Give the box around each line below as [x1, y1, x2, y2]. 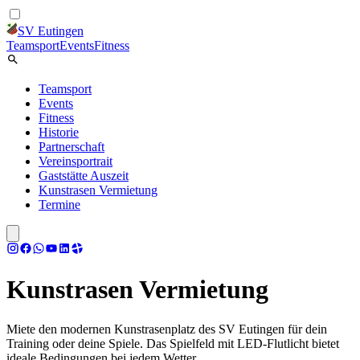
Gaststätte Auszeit [39, 169, 129, 182]
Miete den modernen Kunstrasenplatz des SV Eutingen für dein [6, 321, 327, 336]
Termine [39, 198, 80, 211]
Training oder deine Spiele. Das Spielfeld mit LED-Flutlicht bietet [6, 336, 339, 350]
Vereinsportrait [39, 154, 112, 168]
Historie [39, 125, 79, 139]
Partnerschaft [39, 140, 104, 153]
